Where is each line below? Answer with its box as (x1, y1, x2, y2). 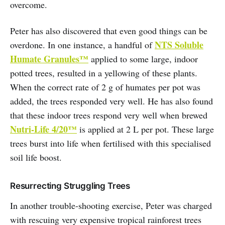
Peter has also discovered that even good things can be (10, 24, 207, 37)
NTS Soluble (155, 38, 203, 51)
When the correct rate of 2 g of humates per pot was (10, 80, 200, 93)
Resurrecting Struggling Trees (10, 180, 131, 191)
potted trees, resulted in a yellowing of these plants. (10, 66, 197, 79)
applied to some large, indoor (88, 52, 198, 65)
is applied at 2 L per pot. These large (77, 123, 214, 135)
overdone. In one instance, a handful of (10, 38, 155, 51)
